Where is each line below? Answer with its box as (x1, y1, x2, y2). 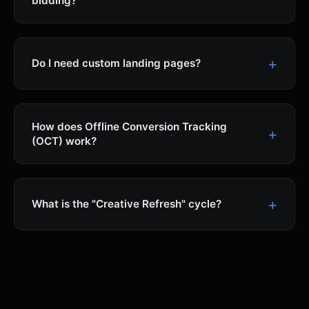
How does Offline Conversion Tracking (32, 119, 227, 133)
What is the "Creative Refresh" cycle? (32, 197, 221, 211)
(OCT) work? (32, 134, 97, 148)
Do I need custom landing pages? (32, 57, 201, 70)
